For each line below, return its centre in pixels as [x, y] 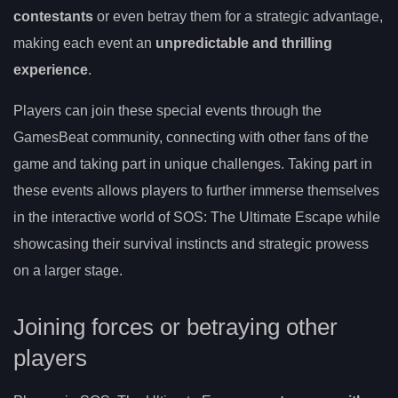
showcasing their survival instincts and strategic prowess [191, 244]
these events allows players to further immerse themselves [196, 191]
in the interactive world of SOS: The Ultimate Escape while [197, 218]
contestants [53, 17]
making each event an [84, 44]
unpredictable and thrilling [244, 44]
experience [51, 70]
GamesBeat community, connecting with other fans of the [191, 138]
